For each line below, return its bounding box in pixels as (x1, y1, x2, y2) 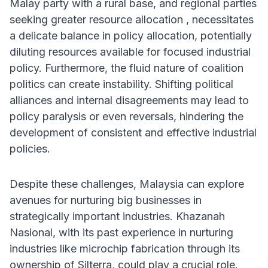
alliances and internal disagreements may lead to (10, 94, 249, 107)
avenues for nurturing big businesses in (10, 194, 202, 207)
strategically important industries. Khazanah (10, 210, 225, 223)
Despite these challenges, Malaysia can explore (10, 178, 244, 191)
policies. (10, 142, 50, 156)
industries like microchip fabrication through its (10, 242, 240, 255)
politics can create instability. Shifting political (10, 78, 233, 91)
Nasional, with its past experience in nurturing (10, 226, 233, 239)
